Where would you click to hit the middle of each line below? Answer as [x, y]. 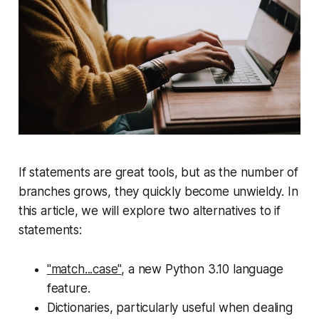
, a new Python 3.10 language [202, 269]
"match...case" [84, 269]
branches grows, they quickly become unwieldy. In [158, 191]
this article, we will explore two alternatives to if [149, 210]
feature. [68, 288]
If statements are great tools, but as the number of [158, 172]
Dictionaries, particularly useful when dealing [169, 307]
